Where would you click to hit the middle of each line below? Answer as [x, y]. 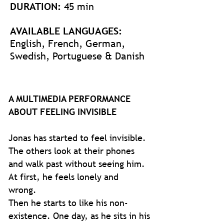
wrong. [24, 190]
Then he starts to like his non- [68, 203]
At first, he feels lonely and [63, 177]
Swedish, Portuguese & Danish [77, 56]
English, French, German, [67, 43]
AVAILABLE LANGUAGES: [66, 31]
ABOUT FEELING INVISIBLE [62, 112]
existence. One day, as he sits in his [79, 216]
